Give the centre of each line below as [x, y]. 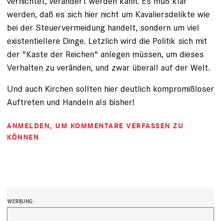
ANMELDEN [28, 126]
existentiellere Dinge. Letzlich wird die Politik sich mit [107, 41]
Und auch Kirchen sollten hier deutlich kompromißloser [110, 89]
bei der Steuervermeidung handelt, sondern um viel [103, 27]
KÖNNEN [23, 137]
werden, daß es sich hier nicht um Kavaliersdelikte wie [108, 14]
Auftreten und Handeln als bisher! [71, 102]
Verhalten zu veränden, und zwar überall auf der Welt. [109, 67]
